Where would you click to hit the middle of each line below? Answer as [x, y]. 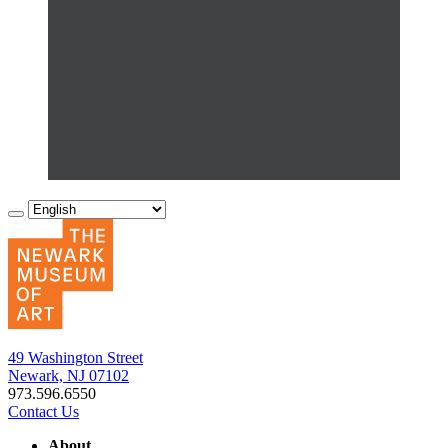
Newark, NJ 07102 [68, 376]
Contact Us [43, 412]
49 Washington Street [75, 358]
